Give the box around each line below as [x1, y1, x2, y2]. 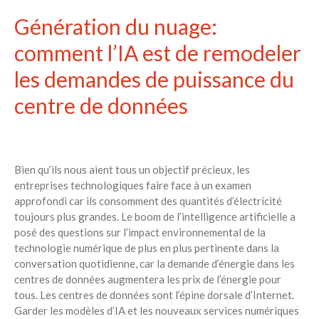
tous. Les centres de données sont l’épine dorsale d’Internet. [14, 288, 294, 302]
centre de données [14, 93, 188, 119]
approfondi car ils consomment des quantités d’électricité [14, 194, 282, 208]
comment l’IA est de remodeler [14, 40, 301, 66]
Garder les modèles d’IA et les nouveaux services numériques [14, 304, 299, 318]
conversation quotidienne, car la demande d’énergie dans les [14, 257, 295, 271]
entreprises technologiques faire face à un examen [14, 179, 251, 192]
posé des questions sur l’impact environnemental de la [14, 226, 266, 239]
